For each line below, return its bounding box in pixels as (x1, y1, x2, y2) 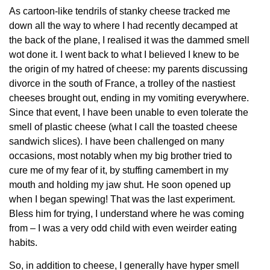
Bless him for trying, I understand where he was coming (9, 208, 244, 219)
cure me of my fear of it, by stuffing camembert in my (9, 165, 228, 175)
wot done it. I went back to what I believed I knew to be (9, 49, 239, 60)
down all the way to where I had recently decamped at (9, 20, 237, 31)
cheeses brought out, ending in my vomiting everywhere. (9, 92, 249, 103)
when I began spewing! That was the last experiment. (9, 193, 235, 204)
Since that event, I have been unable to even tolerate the (9, 107, 248, 118)
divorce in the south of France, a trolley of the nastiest (9, 78, 235, 89)
